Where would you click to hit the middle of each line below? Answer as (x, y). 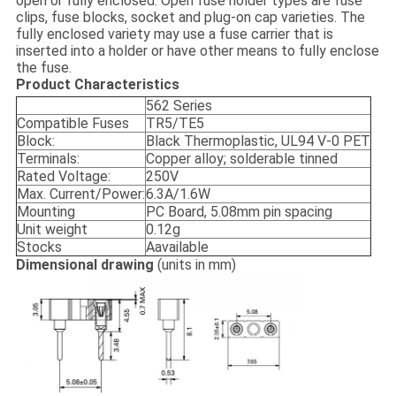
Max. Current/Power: (80, 194)
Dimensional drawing (86, 265)
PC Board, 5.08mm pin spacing (239, 212)
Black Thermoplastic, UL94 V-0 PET (258, 141)
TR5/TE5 (175, 124)
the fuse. (43, 68)
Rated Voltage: (63, 177)
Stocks (39, 247)
